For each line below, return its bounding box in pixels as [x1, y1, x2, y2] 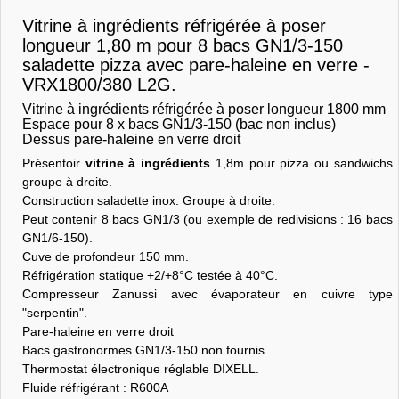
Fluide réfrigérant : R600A [21, 379, 168, 395]
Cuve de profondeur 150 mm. [21, 248, 189, 264]
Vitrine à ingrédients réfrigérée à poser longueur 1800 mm [21, 101, 386, 117]
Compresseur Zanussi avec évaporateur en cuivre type [21, 286, 393, 301]
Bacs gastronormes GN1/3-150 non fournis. [21, 342, 268, 357]
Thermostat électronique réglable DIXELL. [21, 361, 259, 376]
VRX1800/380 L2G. [21, 74, 176, 94]
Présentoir [21, 155, 85, 170]
